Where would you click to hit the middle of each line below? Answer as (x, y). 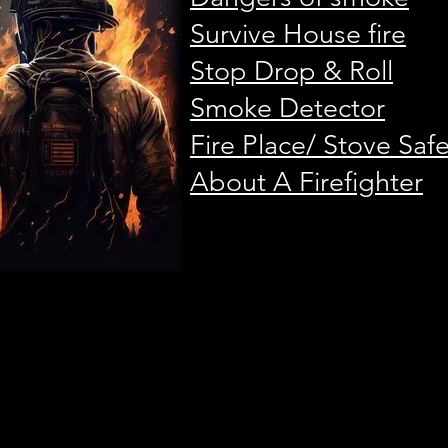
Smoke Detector (287, 108)
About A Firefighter (306, 182)
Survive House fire (298, 34)
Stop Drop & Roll (291, 71)
